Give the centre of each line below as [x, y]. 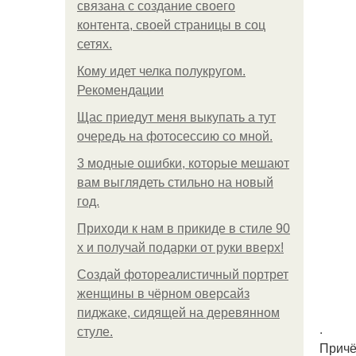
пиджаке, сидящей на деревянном [178, 313]
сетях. [95, 44]
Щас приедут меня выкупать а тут [176, 117]
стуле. [95, 332]
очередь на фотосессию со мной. [175, 136]
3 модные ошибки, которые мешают [183, 163]
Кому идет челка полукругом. [161, 71]
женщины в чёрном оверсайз [163, 294]
